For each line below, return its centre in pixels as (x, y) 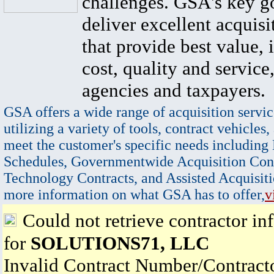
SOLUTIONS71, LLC (120, 243)
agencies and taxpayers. (174, 90)
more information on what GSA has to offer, (134, 194)
